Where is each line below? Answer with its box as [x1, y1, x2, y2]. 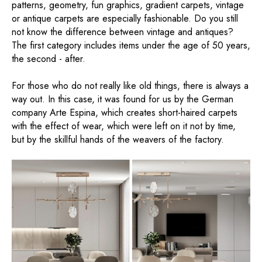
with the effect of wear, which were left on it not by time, [12, 119, 236, 133]
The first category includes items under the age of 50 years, [12, 39, 250, 53]
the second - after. [12, 52, 85, 66]
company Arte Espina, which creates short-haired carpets [12, 106, 237, 120]
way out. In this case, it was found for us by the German [12, 92, 233, 106]
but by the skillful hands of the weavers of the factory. [12, 133, 224, 147]
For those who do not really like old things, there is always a [12, 79, 249, 93]
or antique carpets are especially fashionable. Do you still [12, 12, 238, 26]
